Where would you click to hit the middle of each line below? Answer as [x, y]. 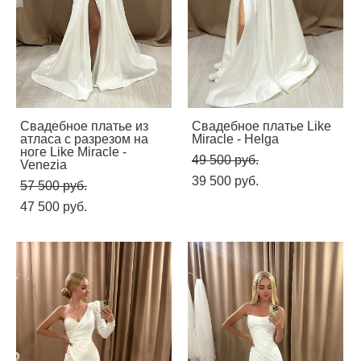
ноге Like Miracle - [73, 151]
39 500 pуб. [225, 180]
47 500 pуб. [54, 206]
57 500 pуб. [54, 185]
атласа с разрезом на [84, 139]
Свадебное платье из [84, 126]
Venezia [44, 164]
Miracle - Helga [235, 139]
